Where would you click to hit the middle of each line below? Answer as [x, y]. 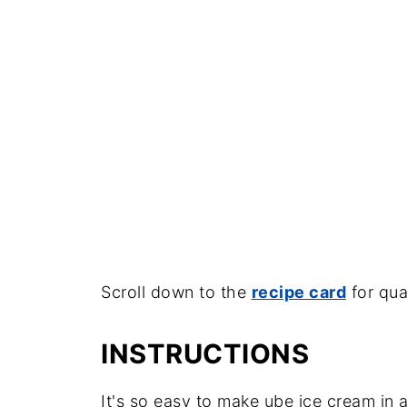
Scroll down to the [176, 292]
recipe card [298, 292]
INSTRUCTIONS [205, 354]
